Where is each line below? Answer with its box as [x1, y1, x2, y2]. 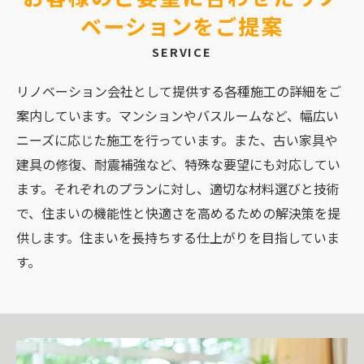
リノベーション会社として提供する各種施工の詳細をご [16, 81, 341, 101]
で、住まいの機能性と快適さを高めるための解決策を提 [16, 203, 340, 223]
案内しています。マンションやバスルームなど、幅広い [16, 106, 339, 125]
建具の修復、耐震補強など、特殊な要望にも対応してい [16, 154, 340, 174]
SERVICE [151, 43, 213, 60]
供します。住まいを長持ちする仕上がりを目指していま [16, 227, 340, 247]
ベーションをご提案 [80, 11, 284, 41]
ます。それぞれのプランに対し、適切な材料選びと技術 [16, 179, 340, 198]
